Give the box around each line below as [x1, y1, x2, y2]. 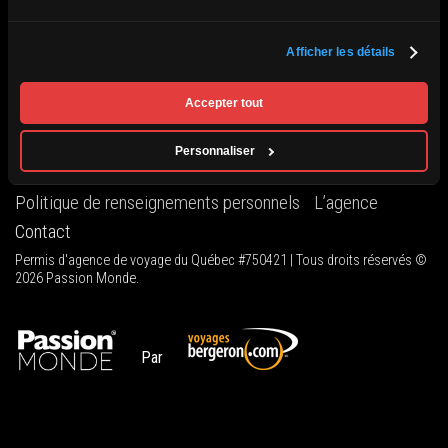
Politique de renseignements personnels [15, 191, 300, 214]
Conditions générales [15, 162, 163, 185]
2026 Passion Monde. [15, 270, 139, 287]
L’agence [314, 191, 378, 214]
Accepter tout [185, 96, 263, 110]
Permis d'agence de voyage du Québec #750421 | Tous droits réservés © [15, 252, 427, 269]
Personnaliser [175, 144, 255, 158]
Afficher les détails [286, 45, 396, 59]
